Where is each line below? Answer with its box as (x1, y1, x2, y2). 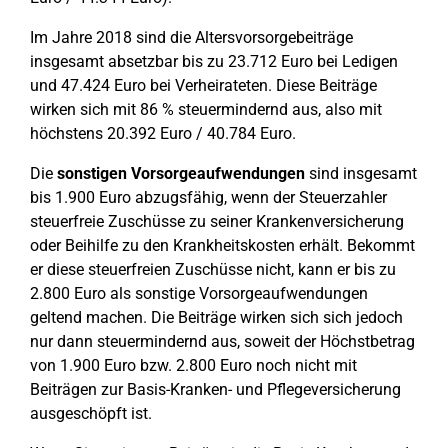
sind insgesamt (305, 164, 417, 183)
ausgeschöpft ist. (30, 404, 152, 423)
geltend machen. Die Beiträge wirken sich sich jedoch (30, 308, 403, 327)
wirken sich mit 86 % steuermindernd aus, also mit (30, 100, 382, 119)
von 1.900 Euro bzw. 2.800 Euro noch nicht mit (30, 356, 357, 375)
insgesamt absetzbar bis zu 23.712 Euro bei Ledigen (30, 52, 398, 71)
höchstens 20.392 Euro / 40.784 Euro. (30, 124, 296, 143)
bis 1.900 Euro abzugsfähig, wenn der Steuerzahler (30, 188, 387, 207)
